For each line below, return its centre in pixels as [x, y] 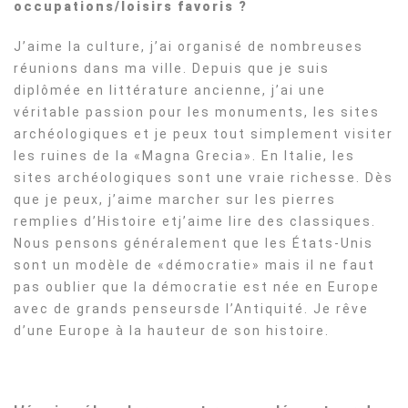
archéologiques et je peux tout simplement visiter [204, 134]
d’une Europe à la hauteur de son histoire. [172, 331]
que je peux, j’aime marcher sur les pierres [175, 199]
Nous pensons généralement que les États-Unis [194, 243]
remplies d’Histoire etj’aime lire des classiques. [195, 221]
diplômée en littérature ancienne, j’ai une [170, 90]
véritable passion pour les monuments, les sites [197, 112]
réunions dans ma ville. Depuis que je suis [172, 68]
